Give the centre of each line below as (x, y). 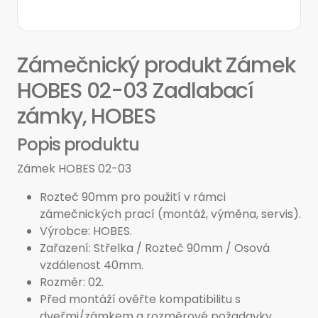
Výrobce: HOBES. (86, 231)
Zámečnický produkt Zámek (157, 65)
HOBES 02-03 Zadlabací (136, 91)
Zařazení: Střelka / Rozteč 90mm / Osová (155, 248)
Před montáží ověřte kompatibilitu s (140, 299)
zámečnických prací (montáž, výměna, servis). (170, 214)
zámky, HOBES (87, 116)
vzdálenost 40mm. (92, 265)
